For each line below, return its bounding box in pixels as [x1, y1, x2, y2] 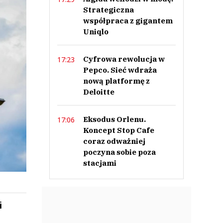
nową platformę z [83, 76, 150, 86]
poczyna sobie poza [83, 147, 156, 157]
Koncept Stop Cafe [83, 125, 154, 135]
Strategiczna [83, 5, 134, 14]
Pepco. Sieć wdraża [83, 65, 157, 75]
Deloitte [83, 87, 114, 97]
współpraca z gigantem [83, 16, 173, 25]
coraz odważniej [83, 136, 145, 146]
